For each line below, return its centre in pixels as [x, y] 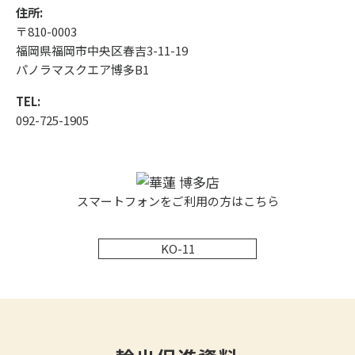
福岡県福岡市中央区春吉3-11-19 [102, 50]
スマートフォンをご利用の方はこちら [177, 201]
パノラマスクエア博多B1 [82, 69]
